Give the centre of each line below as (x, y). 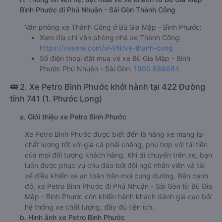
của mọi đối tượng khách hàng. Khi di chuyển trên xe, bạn (118, 155)
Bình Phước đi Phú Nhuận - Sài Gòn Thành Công (98, 10)
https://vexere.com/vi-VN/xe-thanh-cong (106, 48)
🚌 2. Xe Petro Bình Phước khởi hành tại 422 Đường (108, 87)
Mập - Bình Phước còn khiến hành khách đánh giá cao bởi (118, 196)
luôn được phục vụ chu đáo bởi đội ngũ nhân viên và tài (115, 165)
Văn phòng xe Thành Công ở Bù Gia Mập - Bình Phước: (113, 27)
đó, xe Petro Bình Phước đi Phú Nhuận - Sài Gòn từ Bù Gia (118, 186)
